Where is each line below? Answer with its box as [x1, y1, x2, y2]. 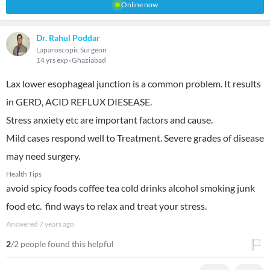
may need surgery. [6, 150, 80, 162]
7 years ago [39, 219, 74, 228]
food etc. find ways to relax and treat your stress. [6, 200, 207, 212]
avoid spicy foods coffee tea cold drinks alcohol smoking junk [6, 182, 255, 193]
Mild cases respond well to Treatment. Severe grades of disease [6, 132, 264, 143]
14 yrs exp [36, 55, 69, 64]
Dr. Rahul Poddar [36, 33, 100, 43]
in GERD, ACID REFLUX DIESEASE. [6, 96, 152, 107]
